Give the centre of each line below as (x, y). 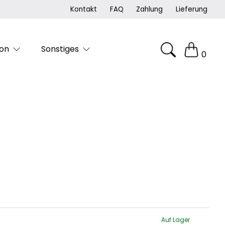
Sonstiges (60, 49)
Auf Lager (176, 219)
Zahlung (150, 10)
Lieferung (192, 10)
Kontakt (84, 10)
